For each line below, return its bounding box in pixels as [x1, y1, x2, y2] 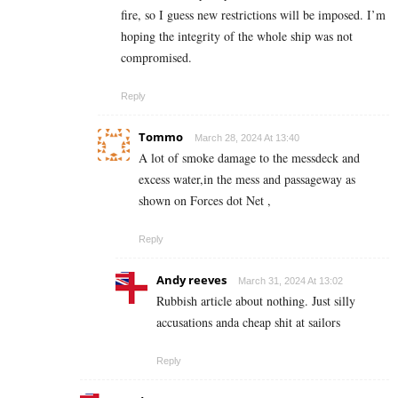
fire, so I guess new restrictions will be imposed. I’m [121, 6, 386, 24]
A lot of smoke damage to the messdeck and [139, 149, 360, 167]
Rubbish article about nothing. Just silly [156, 292, 355, 310]
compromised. [121, 49, 192, 67]
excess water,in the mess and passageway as [139, 171, 355, 188]
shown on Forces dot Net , [139, 192, 271, 210]
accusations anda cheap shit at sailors [156, 314, 340, 331]
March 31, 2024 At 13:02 [238, 275, 343, 287]
